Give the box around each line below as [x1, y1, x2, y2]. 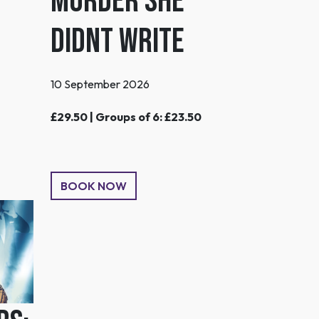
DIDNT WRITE [51, 21, 184, 62]
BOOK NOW [61, 178, 127, 193]
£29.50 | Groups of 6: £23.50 [51, 109, 202, 124]
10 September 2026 [51, 76, 150, 91]
